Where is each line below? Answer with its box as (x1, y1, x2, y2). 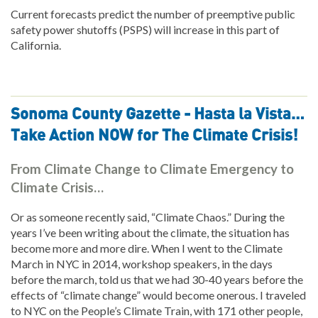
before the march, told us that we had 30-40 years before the (11, 273, 303, 287)
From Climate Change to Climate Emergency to (11, 160, 294, 177)
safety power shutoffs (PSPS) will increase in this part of (11, 22, 280, 36)
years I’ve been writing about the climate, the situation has (11, 226, 290, 240)
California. (11, 38, 63, 52)
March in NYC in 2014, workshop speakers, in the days (11, 257, 273, 271)
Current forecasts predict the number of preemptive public (11, 6, 295, 21)
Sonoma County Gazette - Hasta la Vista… (11, 105, 305, 123)
